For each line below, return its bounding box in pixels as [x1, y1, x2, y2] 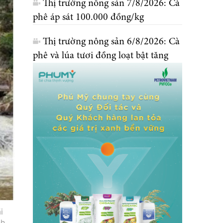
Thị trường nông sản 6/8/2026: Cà [43, 36, 180, 47]
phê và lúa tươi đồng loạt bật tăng [33, 50, 168, 61]
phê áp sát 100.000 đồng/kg [33, 12, 144, 22]
